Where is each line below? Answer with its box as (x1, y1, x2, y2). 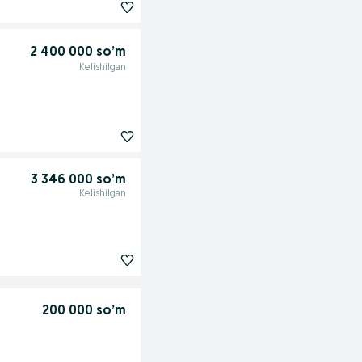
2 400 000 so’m (29, 45, 126, 59)
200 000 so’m (41, 304, 126, 318)
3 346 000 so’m (30, 174, 126, 187)
